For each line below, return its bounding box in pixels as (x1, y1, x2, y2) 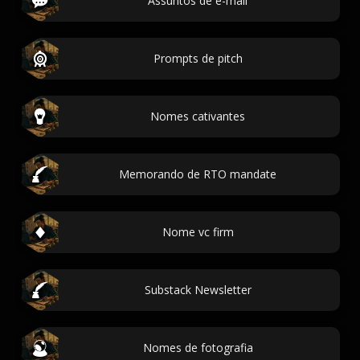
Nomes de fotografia (142, 340, 253, 355)
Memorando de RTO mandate (119, 166, 276, 182)
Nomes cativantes (150, 108, 245, 124)
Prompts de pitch (153, 51, 243, 66)
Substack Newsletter (144, 282, 252, 297)
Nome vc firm (162, 224, 234, 239)
